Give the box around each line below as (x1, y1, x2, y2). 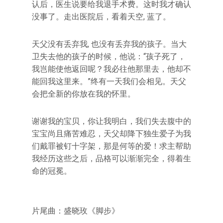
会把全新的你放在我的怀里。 (32, 89, 135, 99)
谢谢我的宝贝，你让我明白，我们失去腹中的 (32, 116, 191, 126)
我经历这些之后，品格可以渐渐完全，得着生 (32, 153, 191, 163)
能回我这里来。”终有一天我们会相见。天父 (32, 76, 186, 86)
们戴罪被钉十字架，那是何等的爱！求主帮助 (32, 141, 191, 151)
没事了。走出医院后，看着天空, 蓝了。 (32, 11, 171, 21)
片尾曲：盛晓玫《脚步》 (32, 206, 119, 216)
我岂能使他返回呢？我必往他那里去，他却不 (32, 64, 191, 74)
